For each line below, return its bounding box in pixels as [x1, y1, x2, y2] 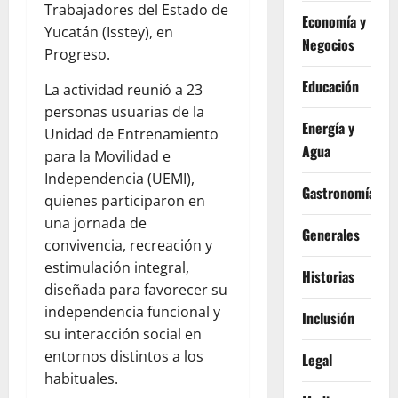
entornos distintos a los [44, 346, 203, 367]
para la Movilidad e [44, 147, 171, 167]
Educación [301, 76, 359, 97]
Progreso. [44, 44, 110, 65]
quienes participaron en [44, 191, 205, 211]
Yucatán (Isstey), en [44, 22, 173, 43]
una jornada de [44, 213, 147, 234]
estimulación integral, [44, 258, 189, 278]
